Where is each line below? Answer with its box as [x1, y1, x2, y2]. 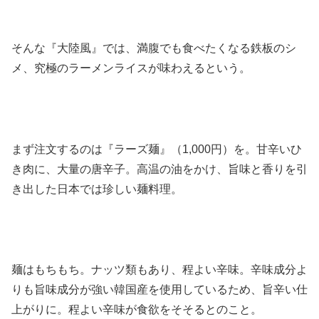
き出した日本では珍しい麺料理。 [11, 182, 182, 195]
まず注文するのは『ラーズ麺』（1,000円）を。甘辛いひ [11, 142, 302, 155]
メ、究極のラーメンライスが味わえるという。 [11, 61, 251, 74]
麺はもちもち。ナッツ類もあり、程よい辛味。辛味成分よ [11, 263, 308, 276]
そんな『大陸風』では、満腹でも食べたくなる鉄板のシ [11, 41, 296, 54]
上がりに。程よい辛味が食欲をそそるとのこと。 [11, 303, 262, 316]
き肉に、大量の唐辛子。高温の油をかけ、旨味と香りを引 [11, 162, 308, 175]
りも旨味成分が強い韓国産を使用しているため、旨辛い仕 [11, 283, 308, 296]
